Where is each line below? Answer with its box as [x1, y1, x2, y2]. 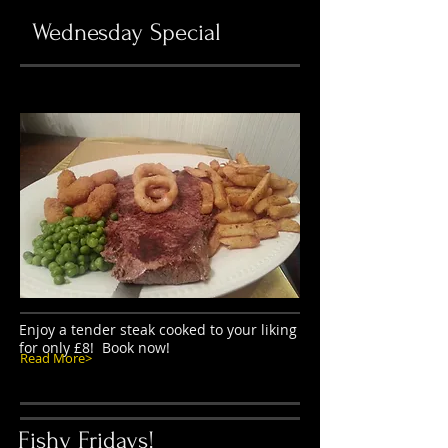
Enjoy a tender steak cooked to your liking [19, 320, 297, 339]
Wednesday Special [32, 19, 221, 46]
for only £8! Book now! [19, 338, 170, 357]
